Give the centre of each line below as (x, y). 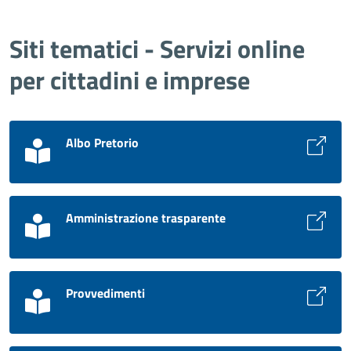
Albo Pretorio (102, 142)
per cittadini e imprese (130, 80)
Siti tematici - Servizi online (157, 48)
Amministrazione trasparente (146, 217)
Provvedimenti (105, 293)
